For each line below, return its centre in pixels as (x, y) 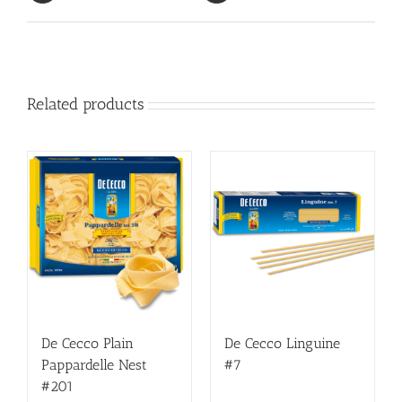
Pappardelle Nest (94, 365)
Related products (86, 105)
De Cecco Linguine (282, 344)
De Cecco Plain (87, 344)
